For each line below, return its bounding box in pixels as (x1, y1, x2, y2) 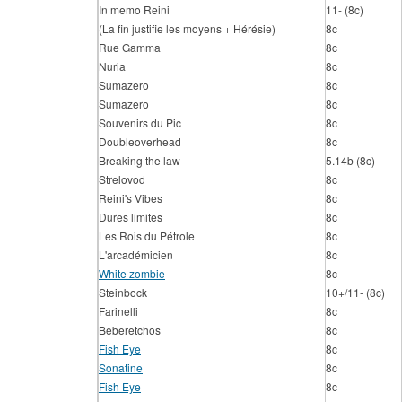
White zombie (99, 266, 165, 281)
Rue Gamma (99, 39, 161, 55)
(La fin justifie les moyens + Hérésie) (99, 21, 275, 36)
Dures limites (99, 209, 162, 224)
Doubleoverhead (99, 134, 181, 149)
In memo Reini (99, 2, 170, 17)
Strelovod (99, 171, 145, 187)
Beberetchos (99, 322, 161, 337)
